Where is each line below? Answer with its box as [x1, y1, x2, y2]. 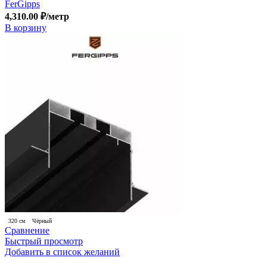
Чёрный [32, 218, 52, 225]
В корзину [5, 23, 46, 33]
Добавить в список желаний [5, 247, 120, 257]
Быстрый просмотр [5, 236, 83, 247]
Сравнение [5, 225, 49, 236]
